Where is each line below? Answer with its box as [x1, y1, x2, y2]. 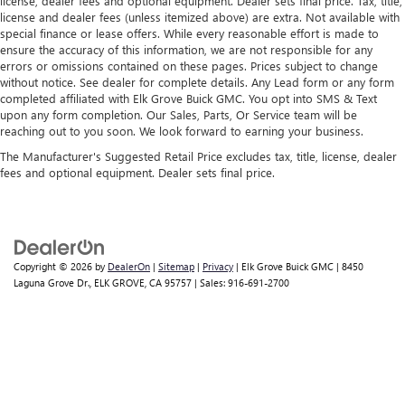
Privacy [202, 259, 233, 273]
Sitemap [158, 259, 194, 273]
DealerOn [108, 259, 150, 273]
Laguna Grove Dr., [14, 275, 91, 289]
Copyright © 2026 [14, 259, 95, 273]
